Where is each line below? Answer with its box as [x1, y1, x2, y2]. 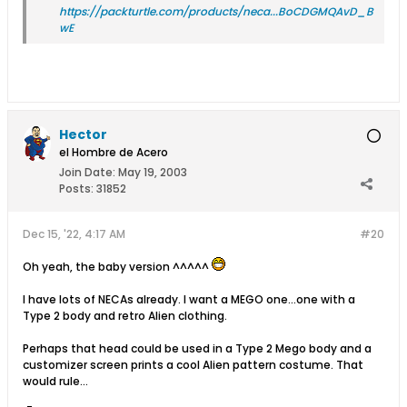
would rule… [23, 372, 88, 389]
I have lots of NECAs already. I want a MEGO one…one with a [23, 291, 355, 307]
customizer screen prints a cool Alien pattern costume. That [23, 356, 363, 372]
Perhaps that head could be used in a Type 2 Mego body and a [23, 340, 372, 356]
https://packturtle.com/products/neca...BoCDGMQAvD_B [59, 3, 373, 19]
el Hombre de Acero [59, 144, 168, 160]
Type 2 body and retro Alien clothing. [23, 307, 227, 323]
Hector [59, 124, 107, 144]
